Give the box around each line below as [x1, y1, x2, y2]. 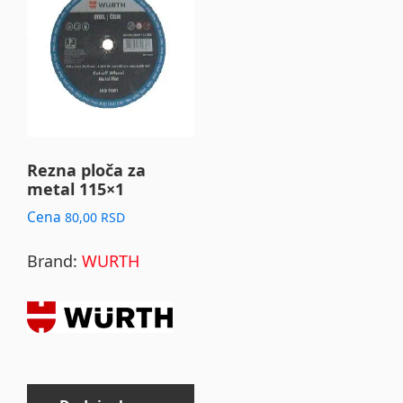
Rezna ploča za [27, 159, 146, 182]
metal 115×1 [27, 178, 124, 201]
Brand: [27, 249, 82, 272]
